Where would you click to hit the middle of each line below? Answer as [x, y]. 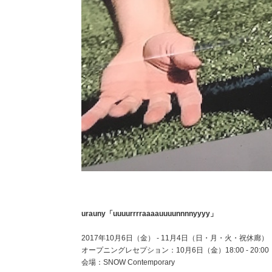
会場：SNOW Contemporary [128, 263]
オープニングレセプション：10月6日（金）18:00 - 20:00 [175, 250]
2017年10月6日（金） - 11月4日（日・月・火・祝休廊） [175, 238]
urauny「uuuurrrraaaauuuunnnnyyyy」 [150, 214]
